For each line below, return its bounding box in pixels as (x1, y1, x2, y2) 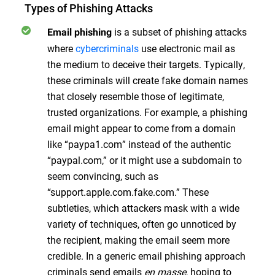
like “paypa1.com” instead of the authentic (47, 137, 231, 150)
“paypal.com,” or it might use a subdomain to (47, 153, 242, 166)
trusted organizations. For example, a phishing (47, 105, 247, 118)
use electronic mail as (139, 41, 235, 55)
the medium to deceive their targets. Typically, (47, 57, 245, 71)
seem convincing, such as (47, 169, 158, 182)
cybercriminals (76, 41, 139, 55)
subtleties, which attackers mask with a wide (47, 201, 239, 214)
